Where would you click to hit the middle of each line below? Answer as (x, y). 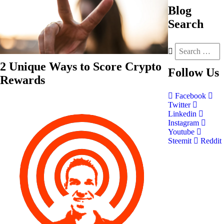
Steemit (181, 141)
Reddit (210, 141)
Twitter (180, 105)
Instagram (184, 123)
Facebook (190, 96)
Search (186, 24)
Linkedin (183, 114)
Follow (185, 72)
